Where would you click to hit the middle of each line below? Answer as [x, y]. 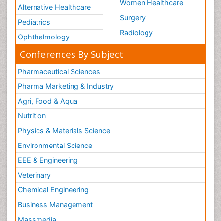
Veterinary [34, 175]
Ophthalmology [44, 37]
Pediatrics [34, 22]
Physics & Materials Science [64, 131]
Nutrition [32, 116]
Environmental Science [55, 146]
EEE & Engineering [48, 160]
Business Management [55, 205]
